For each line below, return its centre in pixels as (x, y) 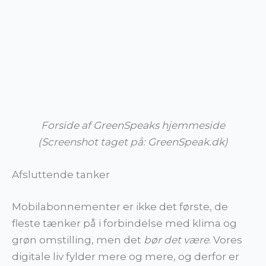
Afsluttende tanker (61, 175)
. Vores (226, 240)
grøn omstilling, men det (78, 240)
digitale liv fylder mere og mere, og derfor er (126, 256)
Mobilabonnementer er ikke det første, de (120, 206)
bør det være (176, 240)
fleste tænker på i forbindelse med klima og (124, 223)
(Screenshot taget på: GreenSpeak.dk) (133, 142)
